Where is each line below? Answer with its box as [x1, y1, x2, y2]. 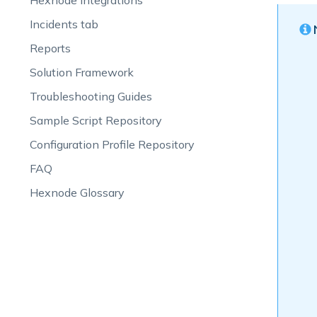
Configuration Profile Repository [29, 137, 195, 151]
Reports [29, 41, 71, 55]
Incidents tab [29, 17, 98, 31]
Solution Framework [29, 65, 134, 79]
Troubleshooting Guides [29, 89, 152, 103]
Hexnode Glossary [29, 185, 125, 200]
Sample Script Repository [29, 113, 162, 127]
